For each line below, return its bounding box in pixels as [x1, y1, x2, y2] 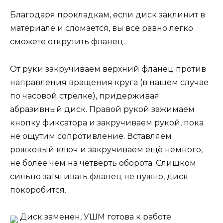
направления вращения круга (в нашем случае [10, 77, 209, 87]
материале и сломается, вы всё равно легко [10, 23, 193, 33]
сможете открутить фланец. [10, 37, 125, 47]
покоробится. [10, 185, 66, 195]
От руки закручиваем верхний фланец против [10, 64, 206, 74]
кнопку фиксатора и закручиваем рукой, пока [10, 117, 204, 127]
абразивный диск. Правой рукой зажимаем [10, 104, 195, 114]
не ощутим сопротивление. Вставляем [10, 131, 172, 141]
